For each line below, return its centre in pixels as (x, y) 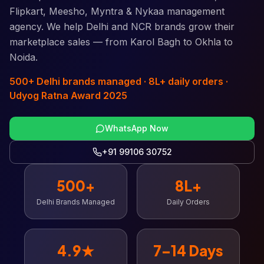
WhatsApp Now (137, 128)
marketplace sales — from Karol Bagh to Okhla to (121, 42)
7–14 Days (188, 250)
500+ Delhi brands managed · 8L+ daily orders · (119, 81)
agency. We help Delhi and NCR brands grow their (122, 27)
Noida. (24, 57)
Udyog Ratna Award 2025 (68, 95)
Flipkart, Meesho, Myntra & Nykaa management (117, 11)
